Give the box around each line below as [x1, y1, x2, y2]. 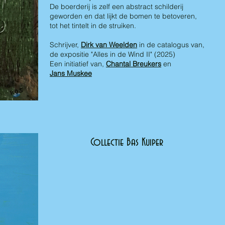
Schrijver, [50, 40, 81, 49]
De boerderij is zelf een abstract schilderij [50, 2, 183, 11]
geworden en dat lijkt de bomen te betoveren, [50, 12, 197, 21]
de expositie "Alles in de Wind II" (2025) [50, 50, 175, 59]
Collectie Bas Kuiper [90, 137, 163, 149]
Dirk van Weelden [81, 40, 137, 49]
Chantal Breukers [106, 59, 161, 68]
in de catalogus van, [137, 40, 204, 49]
